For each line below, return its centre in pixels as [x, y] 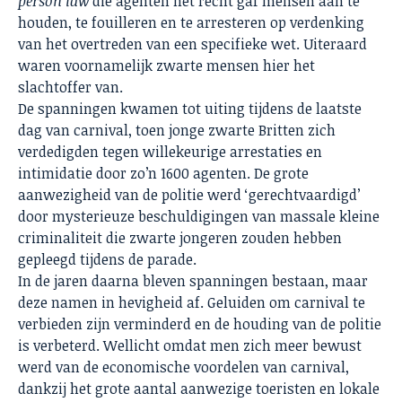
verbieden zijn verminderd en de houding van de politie [200, 324]
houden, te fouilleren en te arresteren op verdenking [191, 23]
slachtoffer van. [70, 87]
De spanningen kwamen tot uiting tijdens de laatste [190, 109]
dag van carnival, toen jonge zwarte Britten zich [177, 131]
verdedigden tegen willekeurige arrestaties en [170, 152]
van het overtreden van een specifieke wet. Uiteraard [192, 44]
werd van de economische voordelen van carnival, [184, 367]
